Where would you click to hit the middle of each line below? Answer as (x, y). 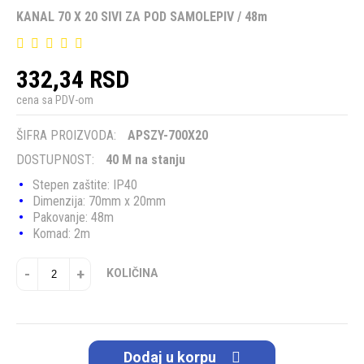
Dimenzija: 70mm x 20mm (99, 201)
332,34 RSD (73, 79)
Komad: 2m (61, 234)
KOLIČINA (132, 273)
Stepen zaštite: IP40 (85, 185)
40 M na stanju (144, 160)
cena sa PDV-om (55, 100)
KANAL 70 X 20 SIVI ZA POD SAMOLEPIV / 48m (142, 17)
